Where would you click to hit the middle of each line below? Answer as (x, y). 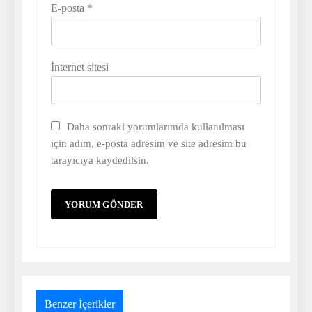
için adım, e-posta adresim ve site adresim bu (149, 143)
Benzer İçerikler (80, 304)
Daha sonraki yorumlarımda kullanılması (156, 127)
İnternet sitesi (80, 68)
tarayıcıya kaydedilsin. (100, 160)
